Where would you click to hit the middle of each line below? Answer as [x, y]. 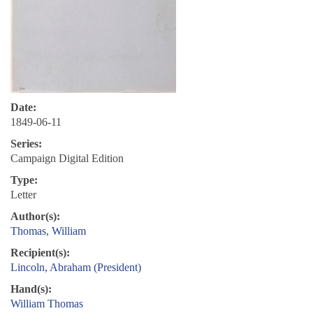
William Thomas [47, 304]
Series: [26, 144]
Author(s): [35, 217]
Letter [23, 195]
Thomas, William [48, 231]
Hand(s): [31, 289]
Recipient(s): [40, 253]
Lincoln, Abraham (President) [76, 268]
